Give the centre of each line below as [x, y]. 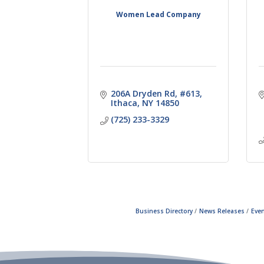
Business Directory [164, 211]
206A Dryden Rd [143, 93]
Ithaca [124, 103]
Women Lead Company [158, 14]
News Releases [222, 211]
